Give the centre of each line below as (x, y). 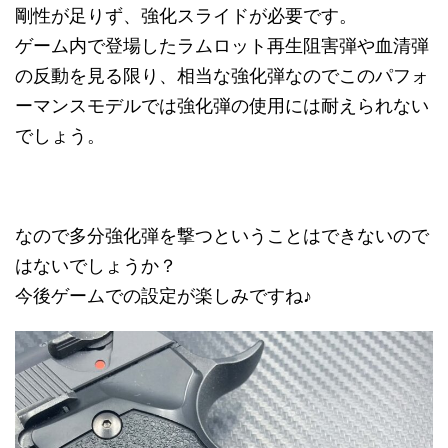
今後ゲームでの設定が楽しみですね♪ (163, 295)
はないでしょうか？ (96, 265)
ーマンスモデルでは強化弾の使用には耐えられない (222, 105)
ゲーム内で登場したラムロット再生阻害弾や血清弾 (222, 45)
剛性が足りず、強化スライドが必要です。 (186, 15)
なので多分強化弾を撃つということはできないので (222, 235)
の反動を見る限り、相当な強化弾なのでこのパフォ (222, 75)
